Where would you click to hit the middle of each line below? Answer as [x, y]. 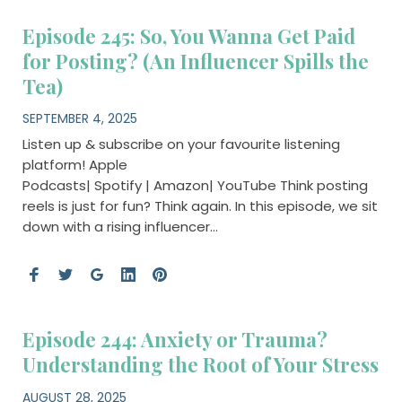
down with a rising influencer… [120, 227]
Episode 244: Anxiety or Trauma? [175, 340]
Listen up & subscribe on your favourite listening [181, 144]
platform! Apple [74, 165]
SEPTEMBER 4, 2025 [79, 119]
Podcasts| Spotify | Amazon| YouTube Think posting [195, 186]
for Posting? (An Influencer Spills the [195, 61]
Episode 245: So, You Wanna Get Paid [188, 35]
